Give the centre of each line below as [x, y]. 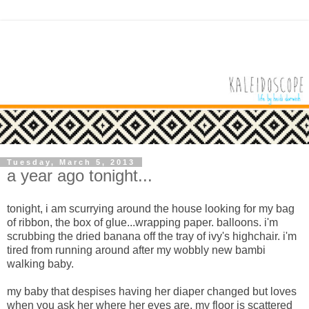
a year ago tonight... [80, 176]
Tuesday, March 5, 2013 [71, 162]
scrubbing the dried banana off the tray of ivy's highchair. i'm [152, 236]
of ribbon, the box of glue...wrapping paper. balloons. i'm [142, 222]
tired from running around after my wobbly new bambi [136, 250]
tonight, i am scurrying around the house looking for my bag [151, 208]
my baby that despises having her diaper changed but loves [152, 291]
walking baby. [42, 263]
